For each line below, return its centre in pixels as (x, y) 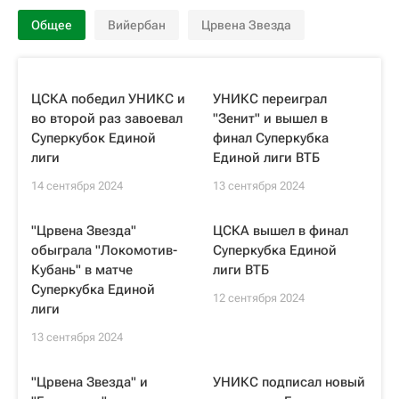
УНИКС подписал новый (289, 382)
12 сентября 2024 (259, 298)
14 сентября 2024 (77, 186)
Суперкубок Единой (94, 138)
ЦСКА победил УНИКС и (108, 99)
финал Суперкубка (271, 138)
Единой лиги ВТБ (266, 158)
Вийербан (137, 25)
